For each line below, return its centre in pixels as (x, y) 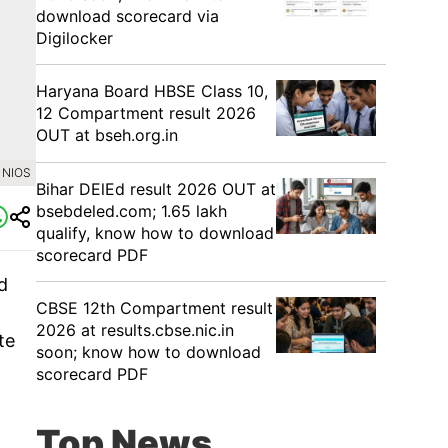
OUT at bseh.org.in (107, 135)
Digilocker (74, 38)
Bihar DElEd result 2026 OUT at (156, 189)
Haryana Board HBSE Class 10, (152, 91)
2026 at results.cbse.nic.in (135, 330)
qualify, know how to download (155, 233)
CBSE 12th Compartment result (154, 308)
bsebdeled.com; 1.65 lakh (131, 211)
